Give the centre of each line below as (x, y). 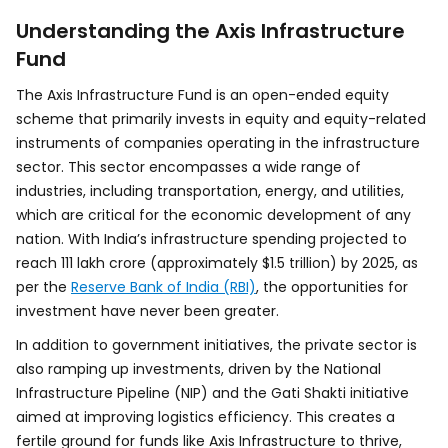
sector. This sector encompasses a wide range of (188, 167)
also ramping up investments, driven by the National (198, 369)
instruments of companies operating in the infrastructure (218, 143)
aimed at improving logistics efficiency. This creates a (205, 417)
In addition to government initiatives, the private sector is (216, 345)
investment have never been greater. (147, 311)
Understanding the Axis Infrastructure (210, 31)
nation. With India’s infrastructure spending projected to (211, 239)
